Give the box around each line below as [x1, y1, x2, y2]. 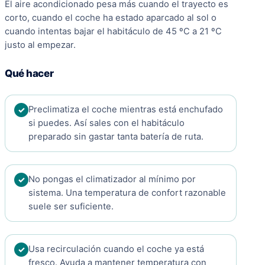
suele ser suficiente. [28, 201, 114, 212]
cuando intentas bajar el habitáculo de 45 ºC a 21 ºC [5, 26, 222, 37]
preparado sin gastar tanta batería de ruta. [28, 131, 203, 143]
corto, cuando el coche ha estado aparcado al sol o [5, 12, 216, 24]
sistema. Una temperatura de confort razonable [28, 188, 226, 199]
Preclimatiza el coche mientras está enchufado [28, 104, 223, 115]
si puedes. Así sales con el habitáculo [28, 118, 185, 129]
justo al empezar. [5, 40, 76, 51]
